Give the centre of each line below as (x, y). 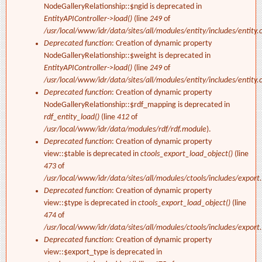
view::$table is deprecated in (92, 154)
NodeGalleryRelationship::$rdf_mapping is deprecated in (137, 105)
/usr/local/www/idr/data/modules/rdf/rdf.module (125, 130)
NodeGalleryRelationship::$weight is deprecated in (127, 56)
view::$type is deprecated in (91, 204)
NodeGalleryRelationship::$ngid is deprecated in (123, 7)
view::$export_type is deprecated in (103, 253)
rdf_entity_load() (72, 118)
